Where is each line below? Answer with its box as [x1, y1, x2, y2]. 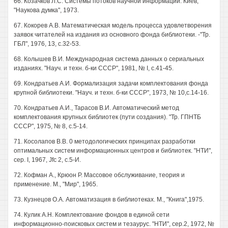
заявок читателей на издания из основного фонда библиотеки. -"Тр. [14, 31, 210, 38]
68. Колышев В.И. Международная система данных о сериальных [14, 55, 204, 63]
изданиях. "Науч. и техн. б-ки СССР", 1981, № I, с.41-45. [14, 65, 174, 72]
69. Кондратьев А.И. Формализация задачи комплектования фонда [14, 80, 208, 87]
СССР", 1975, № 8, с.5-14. [14, 123, 88, 130]
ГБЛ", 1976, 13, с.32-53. [14, 40, 80, 47]
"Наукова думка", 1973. [14, 7, 79, 14]
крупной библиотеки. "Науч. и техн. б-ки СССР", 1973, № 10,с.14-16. [14, 89, 209, 96]
